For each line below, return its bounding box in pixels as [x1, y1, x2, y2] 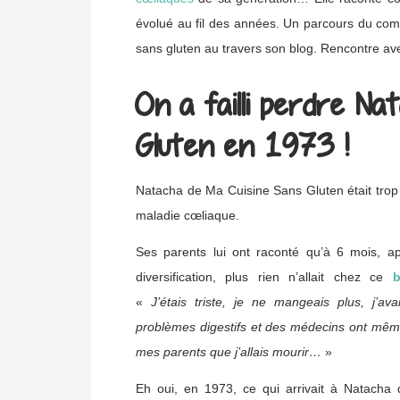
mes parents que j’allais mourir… [136, 345, 321, 360]
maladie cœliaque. [136, 208, 239, 223]
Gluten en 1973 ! [136, 128, 349, 163]
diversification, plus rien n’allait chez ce [136, 270, 393, 285]
